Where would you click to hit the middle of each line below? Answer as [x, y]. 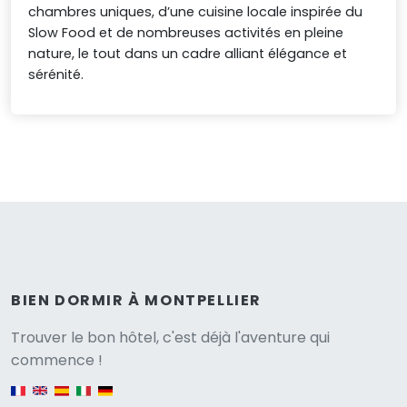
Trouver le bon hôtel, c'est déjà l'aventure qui [170, 337]
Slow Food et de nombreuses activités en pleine [186, 33]
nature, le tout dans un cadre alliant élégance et [188, 54]
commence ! [57, 360]
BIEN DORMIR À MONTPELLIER [136, 300]
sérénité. [56, 75]
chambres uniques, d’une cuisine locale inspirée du [196, 12]
